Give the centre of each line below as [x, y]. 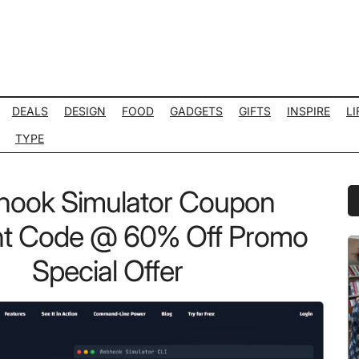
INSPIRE [309, 111]
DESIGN [85, 111]
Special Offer [107, 271]
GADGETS [196, 111]
